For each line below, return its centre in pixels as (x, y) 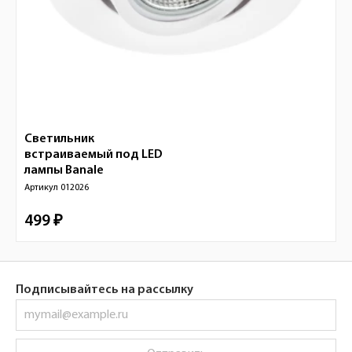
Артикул (42, 188)
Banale (84, 170)
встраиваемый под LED (93, 155)
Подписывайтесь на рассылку (104, 290)
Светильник (59, 139)
